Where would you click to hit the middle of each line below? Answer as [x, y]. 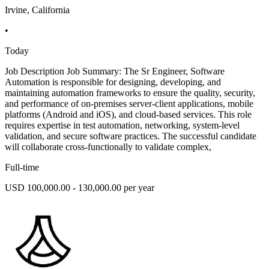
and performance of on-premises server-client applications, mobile [129, 104]
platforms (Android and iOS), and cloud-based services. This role [128, 115]
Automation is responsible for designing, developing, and [113, 82]
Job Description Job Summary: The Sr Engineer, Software [115, 71]
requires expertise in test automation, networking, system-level [122, 125]
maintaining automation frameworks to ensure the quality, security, [130, 93]
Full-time [22, 168]
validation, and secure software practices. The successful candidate [131, 136]
